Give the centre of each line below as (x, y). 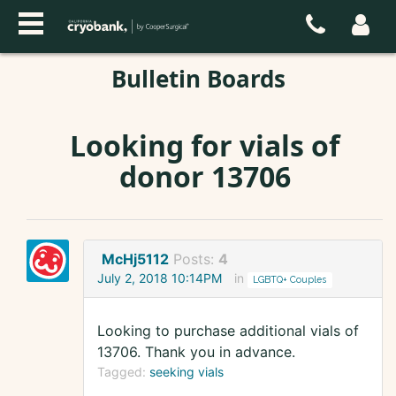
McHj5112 (135, 259)
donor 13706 (205, 176)
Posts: (196, 259)
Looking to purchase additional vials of (228, 331)
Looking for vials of (205, 145)
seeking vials (187, 372)
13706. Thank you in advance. (196, 352)
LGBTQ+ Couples (290, 280)
